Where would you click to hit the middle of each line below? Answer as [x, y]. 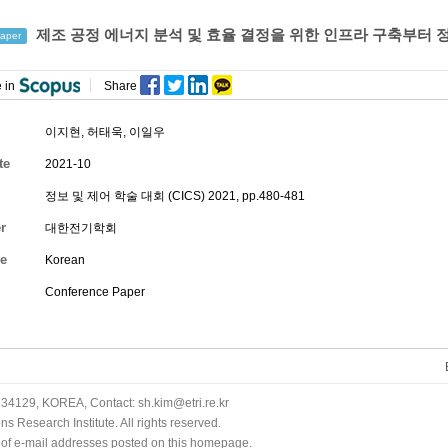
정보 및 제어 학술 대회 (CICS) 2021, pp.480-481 [175, 196]
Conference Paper [95, 292]
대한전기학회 [81, 228]
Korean [65, 260]
